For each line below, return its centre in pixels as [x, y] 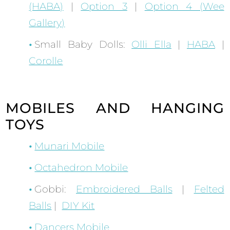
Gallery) [47, 23]
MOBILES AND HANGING [115, 108]
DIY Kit [78, 206]
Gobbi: [55, 189]
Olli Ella [151, 45]
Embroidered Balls [124, 189]
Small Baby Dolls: [83, 45]
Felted [209, 189]
